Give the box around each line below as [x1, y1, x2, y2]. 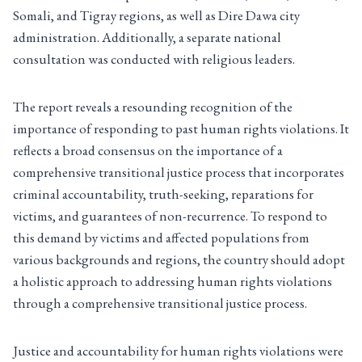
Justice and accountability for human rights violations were [13, 342, 343, 360]
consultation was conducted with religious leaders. [13, 50, 297, 69]
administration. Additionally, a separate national [13, 28, 281, 47]
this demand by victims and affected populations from [13, 229, 309, 247]
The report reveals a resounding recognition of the [13, 98, 293, 116]
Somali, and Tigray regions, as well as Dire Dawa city [13, 6, 300, 25]
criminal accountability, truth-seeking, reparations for [13, 185, 314, 204]
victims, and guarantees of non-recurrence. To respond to [13, 207, 327, 225]
